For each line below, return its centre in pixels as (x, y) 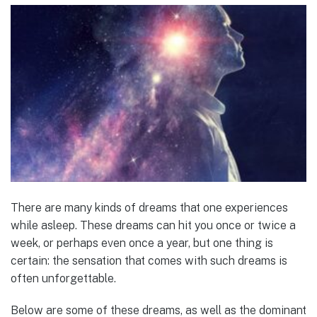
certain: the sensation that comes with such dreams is (149, 261)
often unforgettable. (63, 279)
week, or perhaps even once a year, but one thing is (142, 243)
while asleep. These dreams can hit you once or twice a (153, 226)
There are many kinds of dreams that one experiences (149, 208)
